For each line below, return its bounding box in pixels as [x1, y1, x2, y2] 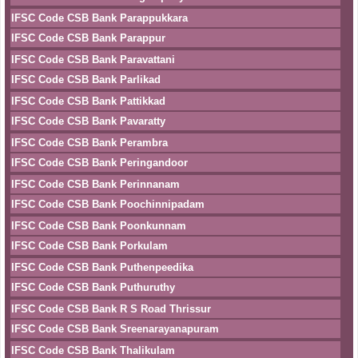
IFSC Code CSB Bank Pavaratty [11, 115, 165, 127]
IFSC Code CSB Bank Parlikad [11, 74, 161, 86]
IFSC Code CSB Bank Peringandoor [11, 157, 188, 169]
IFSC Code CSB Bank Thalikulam [11, 344, 175, 356]
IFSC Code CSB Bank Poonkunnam [11, 220, 186, 232]
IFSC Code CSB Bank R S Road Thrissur [11, 303, 211, 315]
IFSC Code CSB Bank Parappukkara [11, 12, 188, 24]
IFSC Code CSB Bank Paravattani [11, 54, 175, 66]
